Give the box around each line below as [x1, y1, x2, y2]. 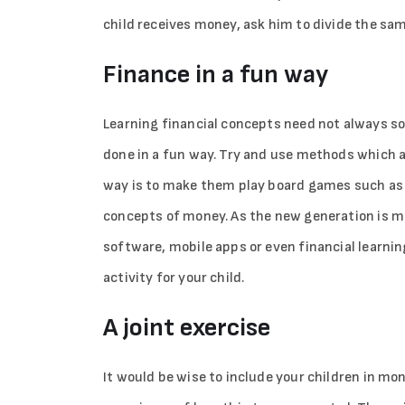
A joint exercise [103, 313, 270, 344]
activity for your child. [103, 269, 245, 287]
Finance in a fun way [103, 60, 328, 90]
